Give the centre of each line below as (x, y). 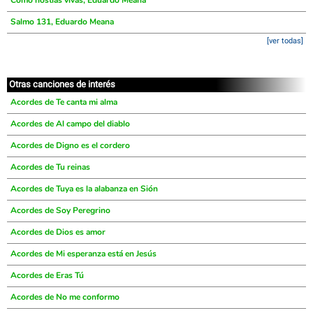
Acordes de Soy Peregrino (60, 210)
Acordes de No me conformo (65, 297)
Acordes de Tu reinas (50, 167)
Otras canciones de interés (62, 84)
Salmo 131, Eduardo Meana (62, 22)
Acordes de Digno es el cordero (70, 145)
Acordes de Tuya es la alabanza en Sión (84, 189)
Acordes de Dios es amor (58, 232)
